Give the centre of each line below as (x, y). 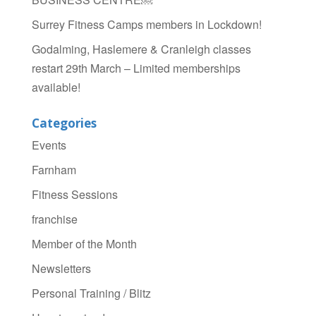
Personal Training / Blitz (91, 293)
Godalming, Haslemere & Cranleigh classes (141, 49)
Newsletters (61, 269)
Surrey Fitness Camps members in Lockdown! (146, 25)
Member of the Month (84, 244)
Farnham (54, 170)
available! (56, 87)
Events (49, 145)
